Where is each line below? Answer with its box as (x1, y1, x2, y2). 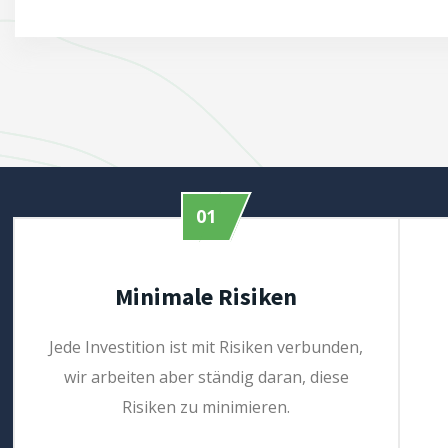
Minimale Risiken (115, 281, 298, 312)
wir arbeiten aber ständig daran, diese (63, 366, 349, 388)
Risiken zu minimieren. (122, 396, 291, 418)
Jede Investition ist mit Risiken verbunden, (49, 336, 364, 358)
